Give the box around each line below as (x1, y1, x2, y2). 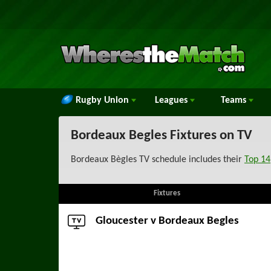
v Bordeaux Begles (148, 215, 239, 227)
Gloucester (95, 215, 148, 227)
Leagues (155, 96, 190, 105)
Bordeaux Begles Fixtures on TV (71, 129, 252, 143)
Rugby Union (76, 96, 131, 105)
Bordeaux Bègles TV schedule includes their (71, 155, 244, 165)
